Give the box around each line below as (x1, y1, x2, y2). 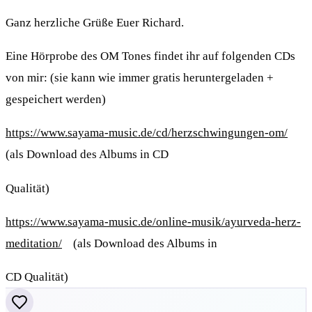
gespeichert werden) (6, 92, 106, 106)
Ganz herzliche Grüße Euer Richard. (6, 15, 184, 29)
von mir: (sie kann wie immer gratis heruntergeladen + (6, 70, 274, 84)
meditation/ (6, 236, 62, 250)
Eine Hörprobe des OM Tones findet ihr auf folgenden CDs (6, 49, 295, 63)
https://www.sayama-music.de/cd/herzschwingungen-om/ (6, 126, 288, 140)
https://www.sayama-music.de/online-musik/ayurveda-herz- (6, 214, 301, 228)
